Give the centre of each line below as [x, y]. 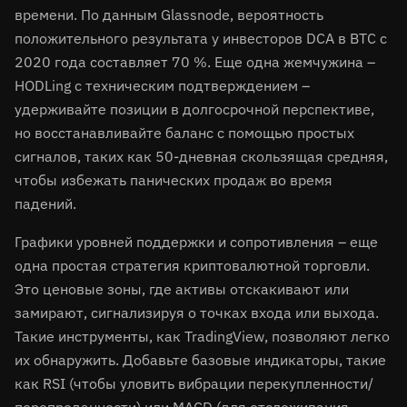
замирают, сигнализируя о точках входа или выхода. [197, 313]
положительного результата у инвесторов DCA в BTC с [201, 38]
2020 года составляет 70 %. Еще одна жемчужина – [195, 62]
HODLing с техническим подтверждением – [162, 85]
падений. [45, 203]
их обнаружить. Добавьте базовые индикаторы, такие [200, 360]
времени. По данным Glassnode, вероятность [169, 15]
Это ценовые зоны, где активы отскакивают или [182, 289]
